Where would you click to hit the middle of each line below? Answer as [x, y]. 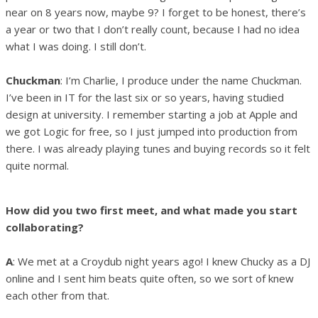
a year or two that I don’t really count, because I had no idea [153, 29]
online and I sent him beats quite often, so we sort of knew [150, 278]
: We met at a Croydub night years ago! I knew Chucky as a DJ [161, 261]
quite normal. [37, 165]
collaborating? [45, 227]
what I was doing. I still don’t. [76, 46]
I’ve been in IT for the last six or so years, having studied [145, 97]
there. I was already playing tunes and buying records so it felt [158, 148]
